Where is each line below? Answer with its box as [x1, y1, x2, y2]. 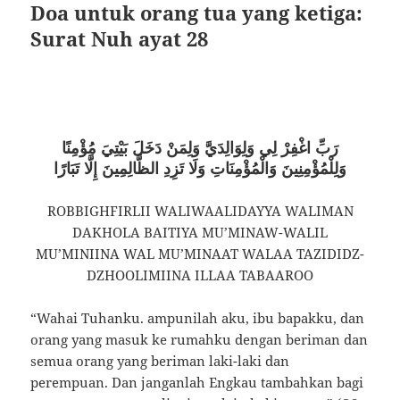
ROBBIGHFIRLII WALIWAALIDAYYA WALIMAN [46, 202, 354, 221]
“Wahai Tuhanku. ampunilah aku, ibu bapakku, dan [30, 309, 365, 328]
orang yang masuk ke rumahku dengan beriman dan [30, 330, 369, 349]
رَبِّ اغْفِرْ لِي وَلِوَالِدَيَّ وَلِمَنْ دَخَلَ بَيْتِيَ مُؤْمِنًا [62, 137, 338, 159]
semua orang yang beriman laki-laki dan [30, 352, 290, 371]
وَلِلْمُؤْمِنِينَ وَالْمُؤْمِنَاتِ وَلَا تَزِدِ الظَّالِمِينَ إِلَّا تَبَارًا [54, 157, 346, 179]
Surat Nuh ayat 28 [30, 25, 209, 53]
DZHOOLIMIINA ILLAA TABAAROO [87, 266, 313, 285]
